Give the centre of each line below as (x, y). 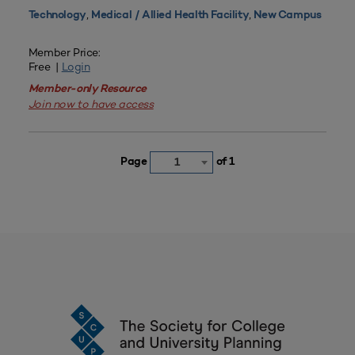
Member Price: (64, 53)
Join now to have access (91, 104)
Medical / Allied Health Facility (170, 16)
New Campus (288, 16)
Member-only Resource (87, 90)
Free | (45, 67)
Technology (57, 16)
